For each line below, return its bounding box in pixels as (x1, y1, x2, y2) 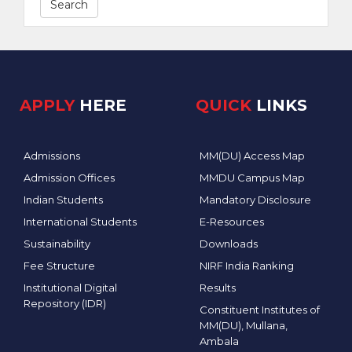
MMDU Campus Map (200, 170, 305, 184)
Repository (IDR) (24, 296, 106, 310)
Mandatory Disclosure (200, 192, 311, 206)
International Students (24, 214, 137, 228)
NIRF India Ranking (200, 258, 294, 272)
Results (200, 280, 236, 294)
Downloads (200, 236, 258, 250)
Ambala (200, 334, 239, 347)
